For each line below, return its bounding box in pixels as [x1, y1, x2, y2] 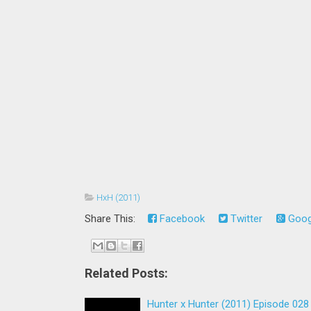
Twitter [228, 212, 262, 225]
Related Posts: [85, 265, 168, 280]
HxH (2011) [96, 192, 140, 203]
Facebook [157, 212, 205, 225]
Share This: [85, 212, 141, 225]
